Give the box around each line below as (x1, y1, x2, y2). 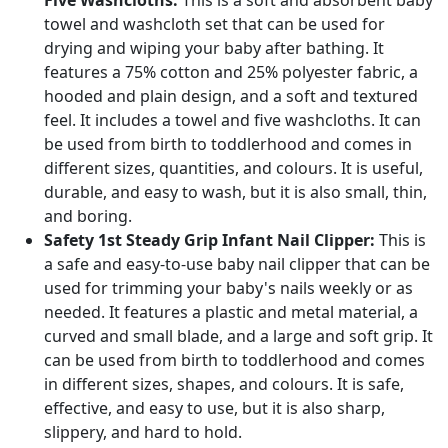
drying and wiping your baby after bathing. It (44, 37, 384, 59)
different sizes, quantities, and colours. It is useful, (44, 157, 423, 179)
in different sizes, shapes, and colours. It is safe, (44, 373, 404, 395)
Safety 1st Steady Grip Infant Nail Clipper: (44, 229, 375, 251)
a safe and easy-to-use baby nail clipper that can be (44, 253, 430, 275)
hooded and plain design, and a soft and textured (44, 85, 418, 107)
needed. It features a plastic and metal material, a (44, 301, 418, 323)
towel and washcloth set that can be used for (44, 13, 385, 35)
